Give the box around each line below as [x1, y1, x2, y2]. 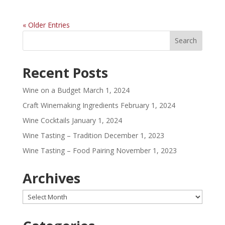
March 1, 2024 [82, 85, 130, 95]
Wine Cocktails [22, 115, 70, 125]
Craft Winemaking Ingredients [22, 100, 119, 110]
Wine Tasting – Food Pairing [22, 145, 114, 155]
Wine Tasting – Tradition [22, 130, 102, 140]
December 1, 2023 [103, 130, 164, 140]
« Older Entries [22, 20, 70, 30]
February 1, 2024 [120, 100, 175, 110]
